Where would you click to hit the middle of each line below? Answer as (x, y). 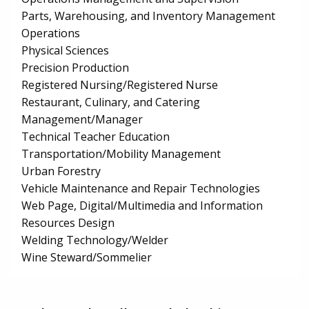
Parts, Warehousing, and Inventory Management (148, 16)
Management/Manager (82, 120)
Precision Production (75, 68)
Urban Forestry (61, 171)
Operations (51, 33)
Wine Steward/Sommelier (87, 258)
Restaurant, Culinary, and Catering (111, 102)
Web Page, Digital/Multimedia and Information (142, 206)
